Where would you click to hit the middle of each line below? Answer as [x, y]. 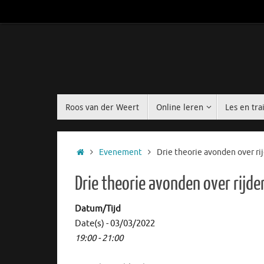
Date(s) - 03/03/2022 [115, 224]
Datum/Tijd [98, 209]
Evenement [120, 153]
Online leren [180, 107]
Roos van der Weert [102, 107]
